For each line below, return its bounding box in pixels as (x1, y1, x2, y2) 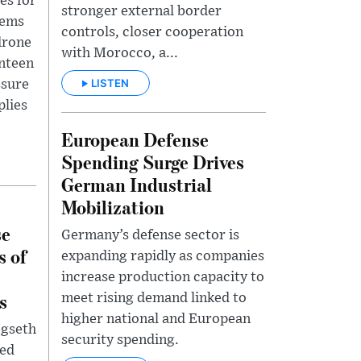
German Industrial (61, 172, 212, 197)
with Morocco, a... (61, 45, 178, 60)
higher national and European (61, 312, 251, 327)
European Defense (61, 127, 209, 152)
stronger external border (61, 3, 222, 19)
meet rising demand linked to (61, 291, 247, 306)
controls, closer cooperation (61, 24, 243, 39)
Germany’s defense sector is (61, 228, 239, 243)
